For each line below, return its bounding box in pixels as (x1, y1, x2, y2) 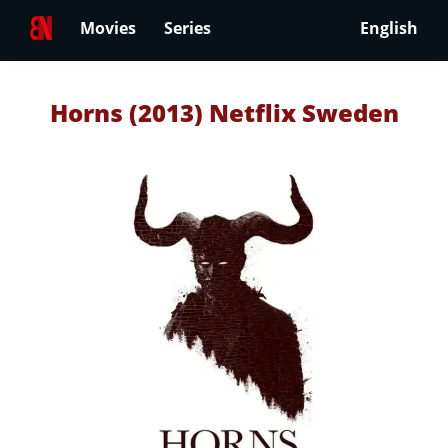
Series (164, 17, 211, 40)
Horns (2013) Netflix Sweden (49, 96, 399, 129)
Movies (80, 17, 136, 40)
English (360, 17, 418, 40)
